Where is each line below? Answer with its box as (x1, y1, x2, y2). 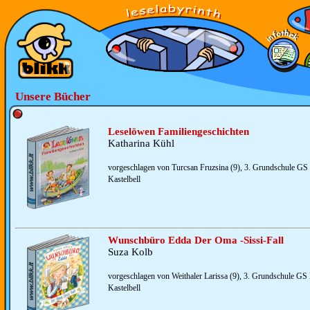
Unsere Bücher (15, 90, 91, 103)
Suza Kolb (108, 246, 153, 257)
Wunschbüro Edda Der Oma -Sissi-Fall (108, 235, 284, 246)
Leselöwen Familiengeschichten (108, 126, 249, 137)
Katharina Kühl (108, 138, 174, 149)
